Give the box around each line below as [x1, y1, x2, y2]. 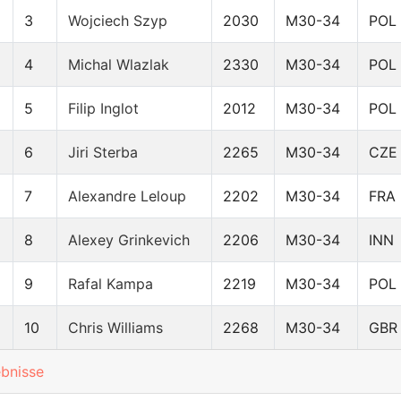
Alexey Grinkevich [68, 231, 190, 250]
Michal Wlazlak [68, 55, 169, 74]
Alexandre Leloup [68, 187, 186, 206]
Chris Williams [68, 319, 163, 337]
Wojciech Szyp [68, 12, 167, 30]
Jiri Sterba [68, 143, 138, 162]
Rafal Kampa [68, 275, 153, 294]
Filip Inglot [68, 99, 139, 118]
